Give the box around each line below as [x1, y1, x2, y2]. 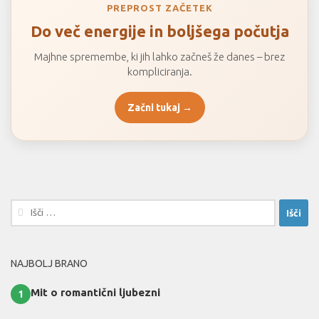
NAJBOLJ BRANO [11, 258, 88, 270]
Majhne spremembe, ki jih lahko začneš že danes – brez [34, 51, 285, 63]
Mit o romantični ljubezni [31, 286, 160, 299]
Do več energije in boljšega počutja [30, 22, 289, 41]
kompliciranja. [127, 66, 192, 78]
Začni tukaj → [127, 102, 192, 114]
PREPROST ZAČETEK [106, 3, 213, 14]
